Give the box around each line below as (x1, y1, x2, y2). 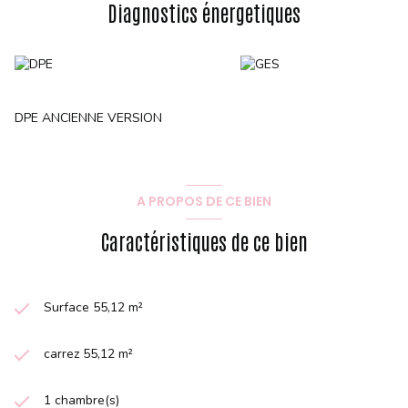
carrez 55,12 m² (44, 344, 133, 362)
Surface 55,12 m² (44, 298, 143, 316)
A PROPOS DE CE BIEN (137, 192, 271, 211)
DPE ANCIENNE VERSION (15, 108, 162, 127)
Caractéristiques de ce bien (100, 227, 308, 254)
